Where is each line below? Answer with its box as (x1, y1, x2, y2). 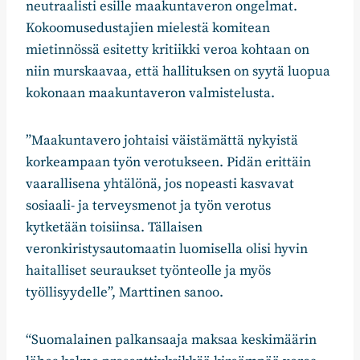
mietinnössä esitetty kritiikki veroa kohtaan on (26, 41, 309, 59)
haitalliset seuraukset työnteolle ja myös (26, 262, 271, 280)
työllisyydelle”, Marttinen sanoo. (26, 284, 223, 302)
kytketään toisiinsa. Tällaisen (26, 219, 202, 237)
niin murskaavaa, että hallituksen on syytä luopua (26, 63, 330, 81)
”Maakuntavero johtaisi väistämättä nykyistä (26, 132, 298, 150)
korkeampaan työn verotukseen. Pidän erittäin (26, 153, 311, 172)
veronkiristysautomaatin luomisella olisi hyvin (26, 240, 308, 259)
